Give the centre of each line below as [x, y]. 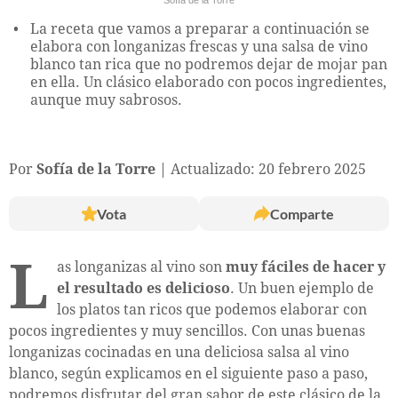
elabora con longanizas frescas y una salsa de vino [199, 46]
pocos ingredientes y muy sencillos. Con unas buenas [187, 330]
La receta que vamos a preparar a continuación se [200, 28]
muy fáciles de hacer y [306, 267]
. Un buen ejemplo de [302, 288]
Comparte [302, 213]
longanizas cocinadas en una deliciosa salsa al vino [179, 352]
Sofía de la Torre [96, 169]
